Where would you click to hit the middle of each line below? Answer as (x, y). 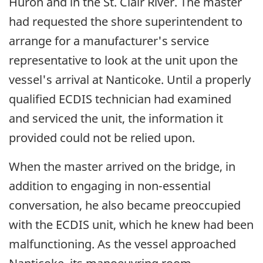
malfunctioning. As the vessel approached (122, 244)
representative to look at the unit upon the (123, 60)
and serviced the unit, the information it (116, 118)
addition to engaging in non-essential (110, 186)
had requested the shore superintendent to (126, 21)
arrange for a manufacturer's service (109, 41)
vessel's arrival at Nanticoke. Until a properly (130, 79)
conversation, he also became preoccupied (125, 205)
